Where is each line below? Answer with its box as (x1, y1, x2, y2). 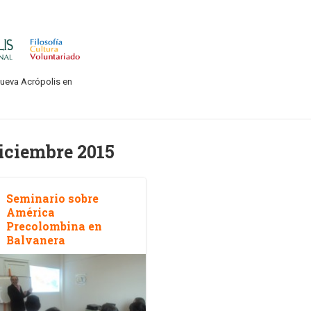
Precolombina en (6, 219, 102, 234)
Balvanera (6, 233, 65, 248)
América (6, 205, 55, 220)
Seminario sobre (6, 191, 99, 206)
